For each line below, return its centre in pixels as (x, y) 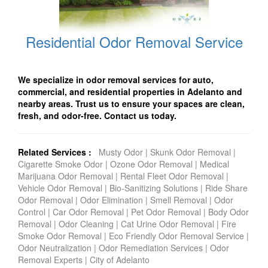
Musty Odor (122, 152)
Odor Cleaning (86, 224)
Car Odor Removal (88, 212)
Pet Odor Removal (166, 212)
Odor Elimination (112, 200)
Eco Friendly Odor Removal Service (176, 236)
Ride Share (225, 188)
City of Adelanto (120, 260)
